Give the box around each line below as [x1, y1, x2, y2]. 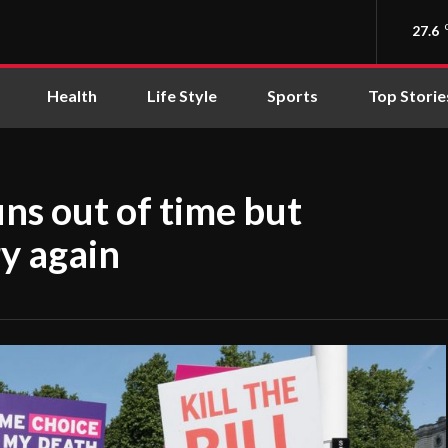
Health [47, 86, 97, 105]
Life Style [147, 86, 217, 105]
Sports [267, 86, 318, 105]
